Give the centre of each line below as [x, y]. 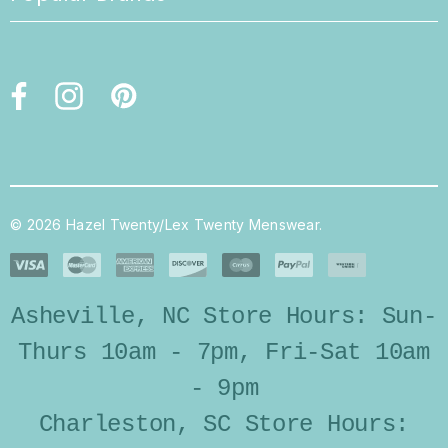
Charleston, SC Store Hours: [224, 425]
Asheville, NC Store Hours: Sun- [224, 317]
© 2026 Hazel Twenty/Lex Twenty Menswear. [166, 225]
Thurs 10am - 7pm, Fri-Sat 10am [224, 353]
